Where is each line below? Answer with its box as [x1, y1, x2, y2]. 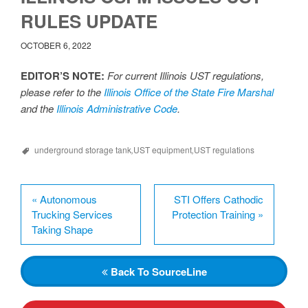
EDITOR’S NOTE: [21, 67, 104, 83]
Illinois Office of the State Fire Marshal [104, 84, 274, 99]
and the [21, 100, 56, 115]
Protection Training [171, 206, 258, 221]
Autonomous [37, 191, 97, 206]
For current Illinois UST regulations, [107, 67, 264, 82]
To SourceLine [137, 263, 207, 279]
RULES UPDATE [21, 8, 157, 34]
